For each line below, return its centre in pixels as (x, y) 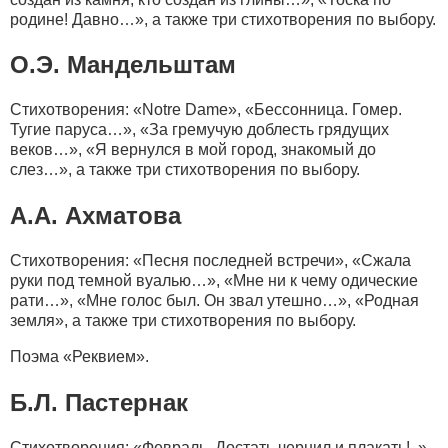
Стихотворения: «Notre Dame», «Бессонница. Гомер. (206, 110)
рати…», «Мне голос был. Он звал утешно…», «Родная (214, 301)
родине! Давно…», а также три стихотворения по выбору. (223, 19)
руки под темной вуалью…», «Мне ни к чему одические (214, 281)
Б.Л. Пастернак (99, 403)
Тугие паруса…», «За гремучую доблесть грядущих (199, 130)
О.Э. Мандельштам (123, 65)
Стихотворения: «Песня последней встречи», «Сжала (210, 261)
